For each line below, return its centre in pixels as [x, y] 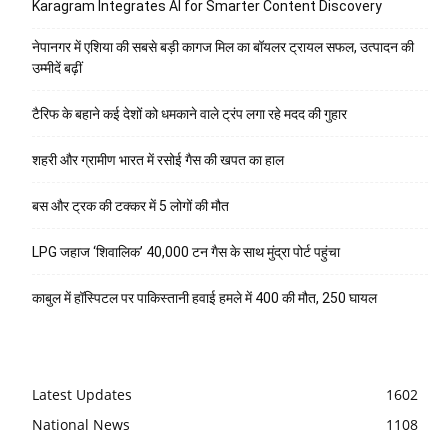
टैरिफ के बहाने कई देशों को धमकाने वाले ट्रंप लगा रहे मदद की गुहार [189, 113]
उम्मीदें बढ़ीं [57, 67]
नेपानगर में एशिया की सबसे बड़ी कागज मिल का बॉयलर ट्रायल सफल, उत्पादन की [223, 46]
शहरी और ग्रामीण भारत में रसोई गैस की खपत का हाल [158, 159]
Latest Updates [82, 394]
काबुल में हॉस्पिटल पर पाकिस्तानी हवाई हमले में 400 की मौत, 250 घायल [204, 297]
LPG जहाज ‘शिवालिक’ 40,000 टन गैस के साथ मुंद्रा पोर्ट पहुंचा [186, 251]
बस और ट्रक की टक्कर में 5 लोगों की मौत [130, 205]
